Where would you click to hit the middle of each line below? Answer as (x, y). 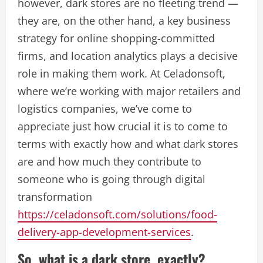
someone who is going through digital (112, 179)
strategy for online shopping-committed (116, 38)
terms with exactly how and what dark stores (128, 144)
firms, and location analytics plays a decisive (128, 56)
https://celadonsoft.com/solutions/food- (117, 214)
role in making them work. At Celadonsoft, (122, 73)
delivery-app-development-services (104, 232)
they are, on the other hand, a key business (124, 21)
